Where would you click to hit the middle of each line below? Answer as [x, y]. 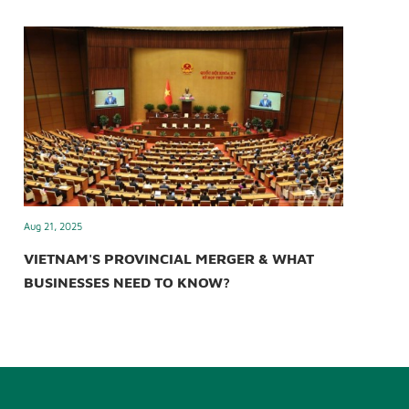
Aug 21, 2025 [53, 226]
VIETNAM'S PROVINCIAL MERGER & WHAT [169, 259]
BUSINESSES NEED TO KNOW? [127, 283]
